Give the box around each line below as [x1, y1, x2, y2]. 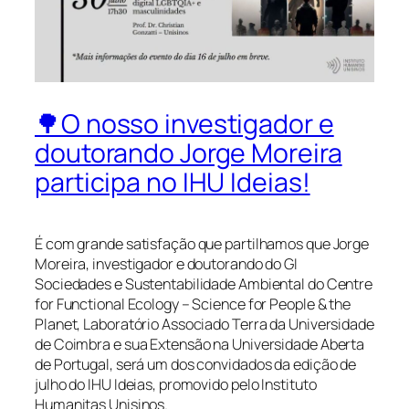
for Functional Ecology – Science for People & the [35, 293, 351, 314]
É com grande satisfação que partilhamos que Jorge [35, 233, 370, 254]
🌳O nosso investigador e [35, 106, 334, 142]
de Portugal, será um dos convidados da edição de [35, 353, 357, 374]
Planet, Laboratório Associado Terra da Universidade [35, 313, 374, 334]
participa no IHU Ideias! [35, 164, 310, 201]
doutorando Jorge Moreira [35, 135, 342, 172]
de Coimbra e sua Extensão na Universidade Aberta [35, 333, 365, 354]
